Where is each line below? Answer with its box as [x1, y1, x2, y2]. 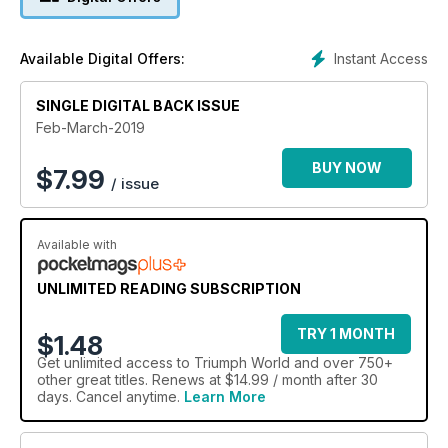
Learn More [184, 387, 266, 405]
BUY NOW [312, 158, 382, 176]
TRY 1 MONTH [297, 324, 395, 342]
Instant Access [334, 49, 428, 67]
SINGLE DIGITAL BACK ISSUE [36, 96, 240, 114]
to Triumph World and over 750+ [173, 353, 393, 371]
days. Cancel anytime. [37, 387, 184, 405]
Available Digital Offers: [20, 49, 185, 67]
